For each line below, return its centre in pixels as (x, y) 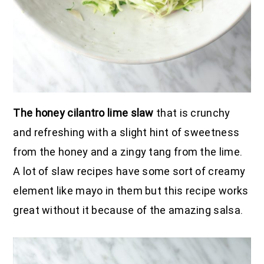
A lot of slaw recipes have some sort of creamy (129, 171)
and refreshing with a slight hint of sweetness (126, 133)
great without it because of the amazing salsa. (128, 210)
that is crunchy (192, 113)
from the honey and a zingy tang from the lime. (128, 152)
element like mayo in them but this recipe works (131, 191)
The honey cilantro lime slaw (83, 113)
